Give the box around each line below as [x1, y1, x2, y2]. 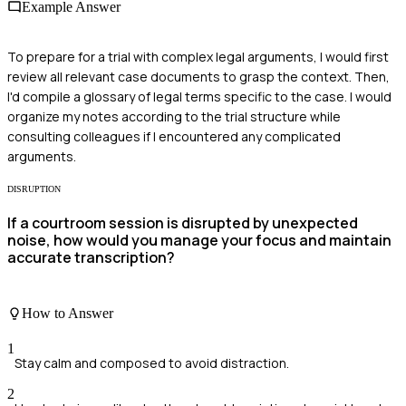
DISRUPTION [7, 184, 61, 195]
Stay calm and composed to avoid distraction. [14, 354, 289, 372]
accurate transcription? [7, 247, 175, 268]
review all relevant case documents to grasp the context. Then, [7, 68, 390, 86]
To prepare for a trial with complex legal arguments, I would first [7, 48, 389, 66]
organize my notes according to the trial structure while [7, 108, 341, 126]
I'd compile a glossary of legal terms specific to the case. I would [7, 88, 391, 106]
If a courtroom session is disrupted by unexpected [7, 213, 358, 234]
